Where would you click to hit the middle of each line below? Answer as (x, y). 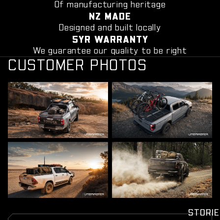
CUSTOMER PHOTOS (78, 64)
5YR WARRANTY (110, 39)
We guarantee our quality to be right (110, 50)
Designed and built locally (110, 27)
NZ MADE (110, 15)
